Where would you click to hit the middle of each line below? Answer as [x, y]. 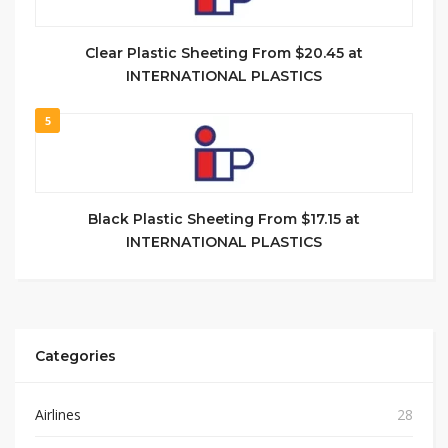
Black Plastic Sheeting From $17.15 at [224, 219]
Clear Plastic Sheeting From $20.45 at [224, 53]
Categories [75, 356]
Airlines [58, 414]
